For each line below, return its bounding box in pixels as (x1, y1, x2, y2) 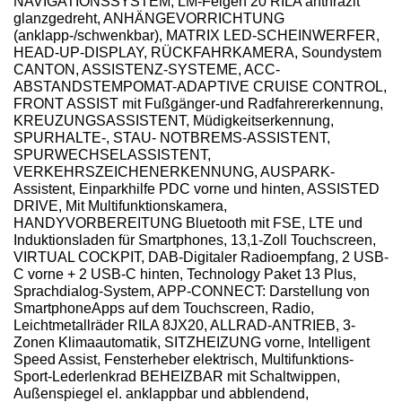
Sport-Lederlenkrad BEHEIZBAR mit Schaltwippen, (13, 368, 340, 384)
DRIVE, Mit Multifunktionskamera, (13, 197, 227, 214)
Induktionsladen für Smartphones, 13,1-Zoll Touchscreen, (13, 232, 376, 248)
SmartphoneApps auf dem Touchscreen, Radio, (13, 300, 314, 316)
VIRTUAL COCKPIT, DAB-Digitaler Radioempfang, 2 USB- (13, 249, 389, 265)
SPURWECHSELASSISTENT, (13, 146, 211, 162)
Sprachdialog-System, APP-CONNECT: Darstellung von (13, 283, 370, 299)
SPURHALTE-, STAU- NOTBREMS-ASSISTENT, (13, 129, 330, 145)
